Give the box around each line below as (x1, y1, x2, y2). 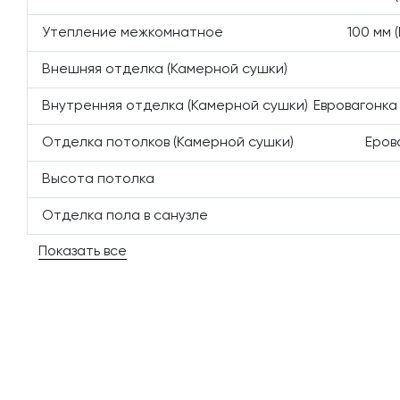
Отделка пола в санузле (42, 209, 208, 223)
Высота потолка (42, 172, 154, 187)
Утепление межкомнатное (42, 26, 223, 40)
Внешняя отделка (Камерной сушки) (42, 62, 287, 77)
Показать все (38, 245, 127, 259)
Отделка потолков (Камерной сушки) (42, 136, 294, 150)
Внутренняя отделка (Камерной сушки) (42, 99, 308, 113)
